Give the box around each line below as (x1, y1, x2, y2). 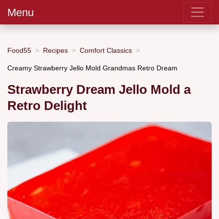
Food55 (7, 46, 31, 54)
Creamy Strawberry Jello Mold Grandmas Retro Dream (7, 64, 177, 72)
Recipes (43, 46, 68, 54)
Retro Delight (7, 99, 87, 113)
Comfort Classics (80, 46, 132, 54)
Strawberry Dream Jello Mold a (7, 83, 191, 97)
